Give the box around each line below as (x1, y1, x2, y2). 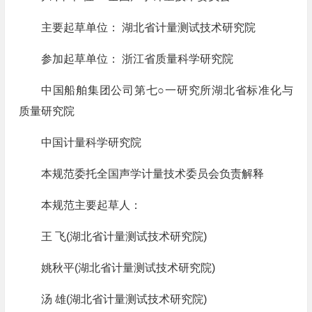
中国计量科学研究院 (40, 136, 141, 148)
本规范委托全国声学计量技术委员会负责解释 (40, 168, 264, 180)
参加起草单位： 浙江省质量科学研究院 (40, 53, 233, 65)
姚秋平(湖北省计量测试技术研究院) (40, 262, 215, 274)
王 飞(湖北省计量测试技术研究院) (40, 231, 207, 242)
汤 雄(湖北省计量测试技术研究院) (40, 293, 207, 305)
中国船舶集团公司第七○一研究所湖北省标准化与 (40, 84, 293, 96)
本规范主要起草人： (40, 199, 141, 211)
